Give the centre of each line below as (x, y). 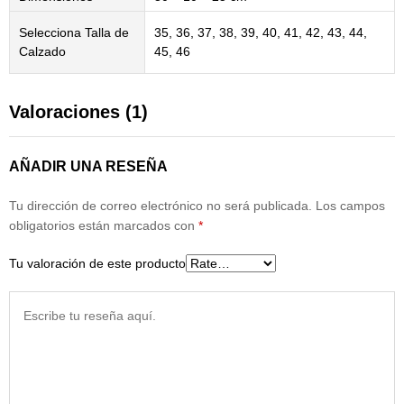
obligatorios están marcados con (104, 225)
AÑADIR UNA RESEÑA (88, 166)
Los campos (350, 205)
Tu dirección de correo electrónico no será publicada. (161, 205)
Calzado (42, 51)
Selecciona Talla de (74, 32)
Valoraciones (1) (78, 111)
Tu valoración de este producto (97, 263)
